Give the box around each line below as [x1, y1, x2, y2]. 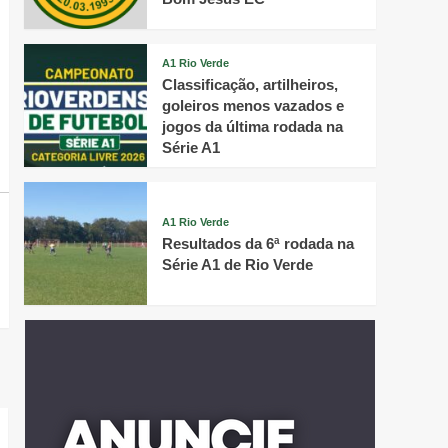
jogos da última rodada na [161, 117, 343, 135]
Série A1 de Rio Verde [161, 256, 313, 274]
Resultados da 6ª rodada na [161, 235, 354, 253]
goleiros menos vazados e [161, 96, 344, 114]
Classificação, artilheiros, [161, 75, 338, 93]
